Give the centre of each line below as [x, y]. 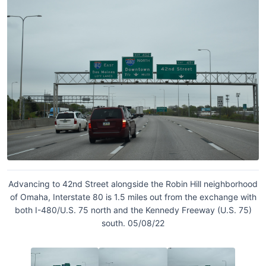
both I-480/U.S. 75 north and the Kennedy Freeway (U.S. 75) [133, 210]
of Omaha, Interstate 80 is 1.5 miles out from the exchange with [133, 197]
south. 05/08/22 [133, 223]
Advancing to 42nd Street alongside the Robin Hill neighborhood [133, 183]
